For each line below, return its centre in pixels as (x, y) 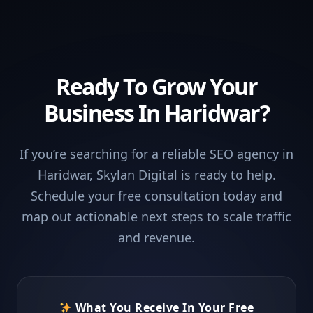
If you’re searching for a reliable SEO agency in (156, 153)
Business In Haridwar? (156, 112)
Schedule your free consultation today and (156, 195)
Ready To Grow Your (156, 86)
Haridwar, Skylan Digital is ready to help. (156, 174)
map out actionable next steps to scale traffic (156, 216)
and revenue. (156, 237)
